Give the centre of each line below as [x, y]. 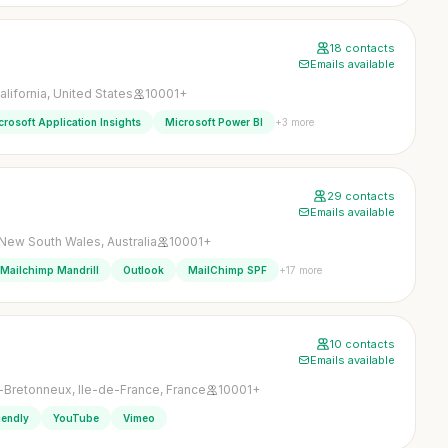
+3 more [294, 121]
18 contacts [362, 48]
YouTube [76, 418]
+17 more [300, 269]
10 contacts [362, 344]
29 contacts [361, 196]
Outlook [143, 270]
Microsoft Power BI [214, 122]
